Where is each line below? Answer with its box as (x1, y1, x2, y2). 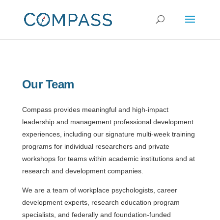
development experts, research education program (22, 198, 180, 206)
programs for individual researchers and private (22, 142, 169, 150)
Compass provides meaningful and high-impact (22, 106, 168, 113)
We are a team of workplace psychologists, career (22, 186, 177, 194)
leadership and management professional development (22, 118, 193, 126)
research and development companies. (22, 167, 143, 175)
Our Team (22, 78, 74, 91)
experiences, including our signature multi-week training (22, 130, 195, 138)
